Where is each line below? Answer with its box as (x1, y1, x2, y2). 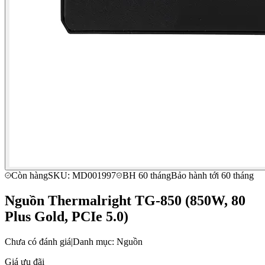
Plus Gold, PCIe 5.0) (5, 208, 128, 224)
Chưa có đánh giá (5, 236, 71, 247)
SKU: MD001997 (48, 170, 116, 180)
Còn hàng (11, 170, 48, 180)
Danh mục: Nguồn (73, 236, 143, 247)
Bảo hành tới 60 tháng (171, 170, 254, 180)
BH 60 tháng (122, 170, 171, 180)
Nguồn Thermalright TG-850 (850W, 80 (5, 192, 245, 208)
